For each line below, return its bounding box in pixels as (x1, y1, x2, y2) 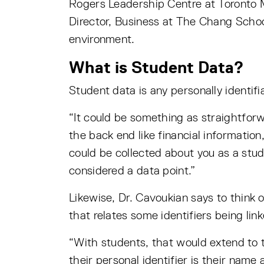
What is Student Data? (69, 58, 244, 77)
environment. (69, 34, 135, 45)
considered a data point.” (69, 165, 196, 177)
